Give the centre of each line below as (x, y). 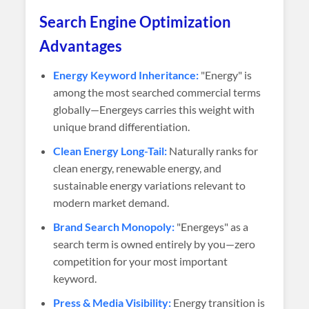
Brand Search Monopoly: (114, 227)
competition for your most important (141, 261)
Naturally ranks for (213, 151)
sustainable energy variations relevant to (150, 185)
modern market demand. (111, 202)
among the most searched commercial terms (157, 92)
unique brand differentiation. (122, 127)
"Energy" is (226, 75)
